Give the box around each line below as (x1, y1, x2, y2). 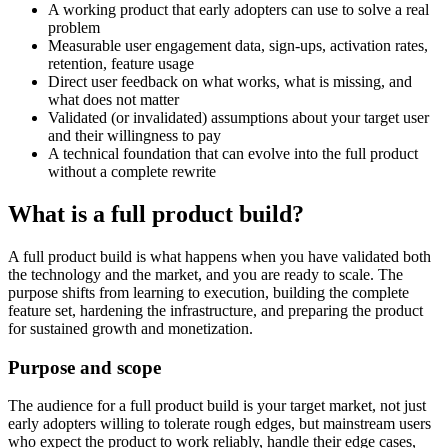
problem (48, 19, 100, 37)
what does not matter (48, 91, 179, 109)
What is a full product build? (8, 200, 304, 227)
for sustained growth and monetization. (8, 319, 253, 337)
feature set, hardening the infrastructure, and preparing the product (8, 301, 423, 319)
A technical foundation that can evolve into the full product (48, 145, 418, 163)
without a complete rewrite (48, 163, 216, 181)
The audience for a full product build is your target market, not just (8, 397, 426, 415)
